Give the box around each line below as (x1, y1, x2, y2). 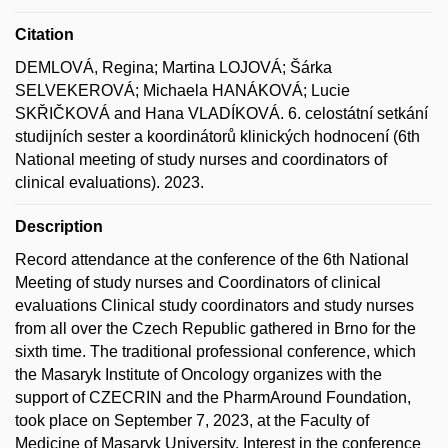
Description (15, 218, 103, 235)
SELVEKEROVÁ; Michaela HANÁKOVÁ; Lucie (15, 82, 350, 99)
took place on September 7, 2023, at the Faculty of (15, 412, 369, 429)
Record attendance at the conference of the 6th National (15, 251, 409, 268)
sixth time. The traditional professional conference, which (15, 343, 416, 360)
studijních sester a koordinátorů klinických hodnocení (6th (15, 128, 420, 145)
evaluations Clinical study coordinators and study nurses (15, 297, 414, 314)
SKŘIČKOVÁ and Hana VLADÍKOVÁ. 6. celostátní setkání (15, 105, 428, 122)
